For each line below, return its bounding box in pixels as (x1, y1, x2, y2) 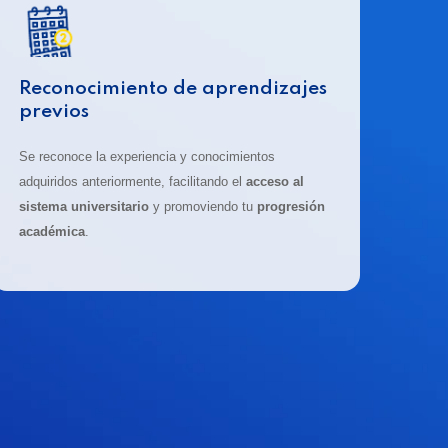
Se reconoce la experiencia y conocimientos (18, 149, 275, 165)
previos (18, 102, 89, 122)
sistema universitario (18, 199, 149, 215)
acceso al (245, 174, 304, 190)
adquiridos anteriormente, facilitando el (18, 174, 246, 190)
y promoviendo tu (148, 199, 257, 215)
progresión (256, 199, 325, 215)
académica (18, 224, 85, 240)
